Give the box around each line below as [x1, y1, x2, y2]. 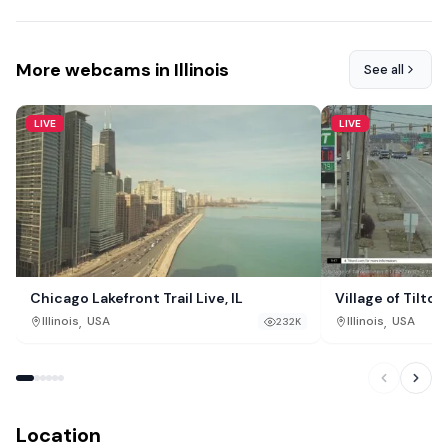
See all [364, 61, 404, 79]
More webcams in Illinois [16, 57, 229, 82]
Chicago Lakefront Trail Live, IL [30, 288, 243, 307]
